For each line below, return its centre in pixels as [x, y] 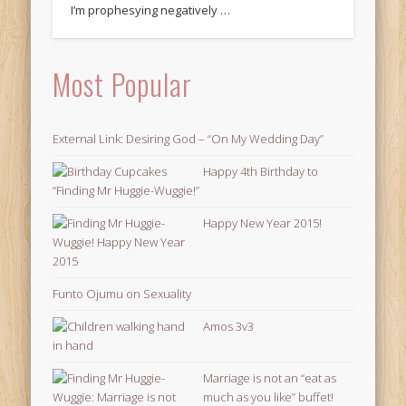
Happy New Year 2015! [263, 223]
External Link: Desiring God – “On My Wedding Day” [188, 139]
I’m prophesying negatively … [151, 10]
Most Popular [123, 84]
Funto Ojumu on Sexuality [122, 294]
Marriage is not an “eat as [270, 378]
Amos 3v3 [229, 327]
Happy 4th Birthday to [261, 172]
